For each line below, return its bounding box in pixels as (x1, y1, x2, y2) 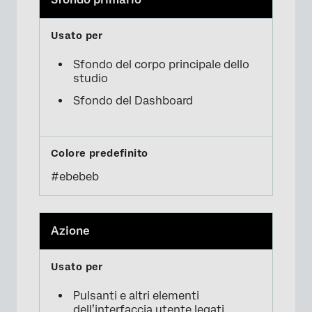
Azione (51, 224, 90, 237)
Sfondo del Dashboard (73, 93, 193, 107)
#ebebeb (51, 169, 99, 183)
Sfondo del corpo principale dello (73, 57, 249, 71)
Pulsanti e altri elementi (73, 288, 199, 302)
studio (73, 71, 108, 85)
